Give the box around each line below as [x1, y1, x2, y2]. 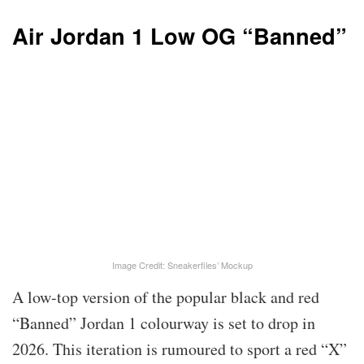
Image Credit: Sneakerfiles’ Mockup [111, 258, 253, 272]
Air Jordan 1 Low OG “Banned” [12, 19, 347, 51]
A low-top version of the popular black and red [12, 286, 319, 309]
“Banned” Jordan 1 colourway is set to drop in [12, 312, 315, 335]
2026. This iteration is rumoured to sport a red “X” [12, 338, 347, 361]
